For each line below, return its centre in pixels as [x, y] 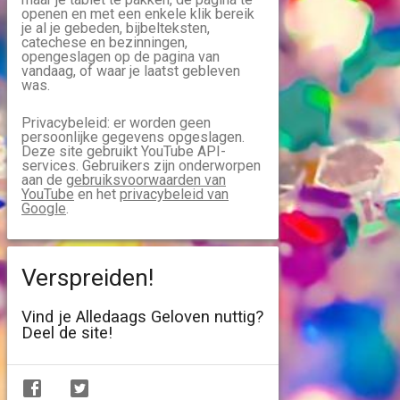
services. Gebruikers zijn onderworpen [141, 166]
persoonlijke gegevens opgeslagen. [133, 137]
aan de [44, 180]
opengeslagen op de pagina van [121, 57]
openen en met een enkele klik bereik [138, 14]
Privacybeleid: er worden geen [116, 123]
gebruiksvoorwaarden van [146, 180]
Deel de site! [67, 333]
